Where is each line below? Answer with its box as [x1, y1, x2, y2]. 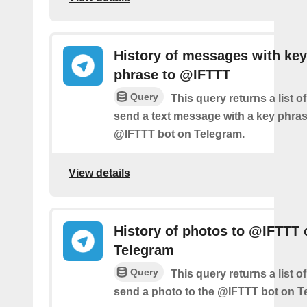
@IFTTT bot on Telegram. [114, 127, 245, 140]
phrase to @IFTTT [114, 66, 230, 82]
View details [69, 167, 130, 180]
